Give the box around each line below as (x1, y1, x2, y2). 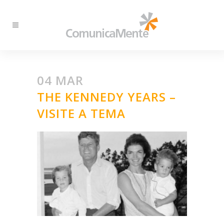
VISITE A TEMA (37, 105, 125, 121)
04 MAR (37, 72, 83, 88)
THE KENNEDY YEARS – (37, 88, 176, 105)
